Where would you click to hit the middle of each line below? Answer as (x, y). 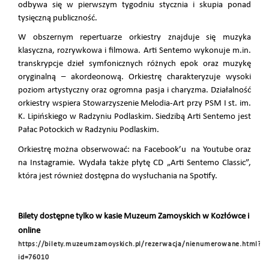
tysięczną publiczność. (58, 18)
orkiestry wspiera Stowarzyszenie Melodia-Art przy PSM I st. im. (134, 104)
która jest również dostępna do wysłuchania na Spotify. (118, 177)
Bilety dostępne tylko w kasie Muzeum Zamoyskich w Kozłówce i (134, 217)
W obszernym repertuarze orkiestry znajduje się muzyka (134, 38)
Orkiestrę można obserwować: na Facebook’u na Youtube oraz (134, 150)
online (29, 231)
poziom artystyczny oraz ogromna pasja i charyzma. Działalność (134, 91)
